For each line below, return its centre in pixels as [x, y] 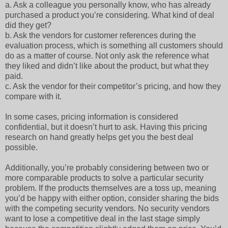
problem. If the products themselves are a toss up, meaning [111, 188]
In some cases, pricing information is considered [92, 117]
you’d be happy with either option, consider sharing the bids [112, 198]
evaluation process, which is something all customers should [114, 46]
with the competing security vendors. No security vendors [107, 209]
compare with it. [35, 97]
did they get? [29, 25]
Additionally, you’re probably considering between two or [107, 168]
